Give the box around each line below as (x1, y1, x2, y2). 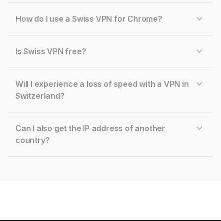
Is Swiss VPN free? (15, 46, 86, 56)
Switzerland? (15, 91, 65, 101)
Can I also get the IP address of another (15, 123, 166, 133)
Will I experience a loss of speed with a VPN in (15, 79, 189, 89)
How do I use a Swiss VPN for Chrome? (15, 14, 162, 24)
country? (15, 135, 50, 145)
